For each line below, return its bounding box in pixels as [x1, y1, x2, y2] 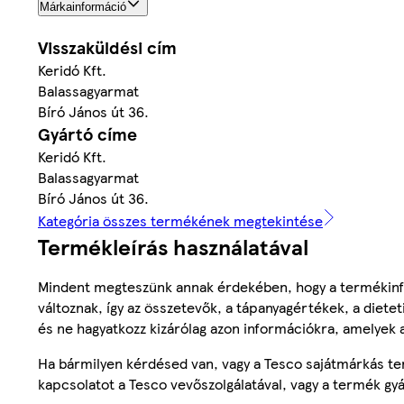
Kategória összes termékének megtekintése [38, 209, 323, 231]
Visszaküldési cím [38, 34, 177, 60]
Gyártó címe [38, 121, 137, 146]
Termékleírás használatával [38, 230, 308, 262]
